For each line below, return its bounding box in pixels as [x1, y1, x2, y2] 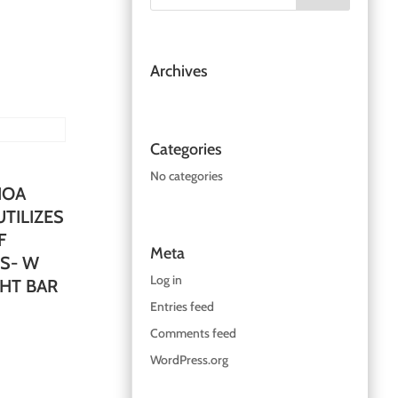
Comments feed [149, 324, 236, 341]
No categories [149, 167, 223, 184]
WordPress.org [149, 351, 228, 368]
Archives [149, 61, 208, 82]
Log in [149, 271, 182, 288]
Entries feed [149, 298, 214, 314]
